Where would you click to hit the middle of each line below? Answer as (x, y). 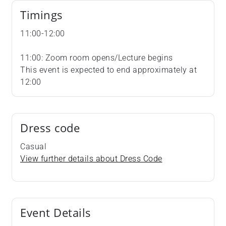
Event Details (56, 213)
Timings (42, 15)
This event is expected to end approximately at (108, 70)
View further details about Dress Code (91, 159)
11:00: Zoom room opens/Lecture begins (97, 58)
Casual (33, 147)
